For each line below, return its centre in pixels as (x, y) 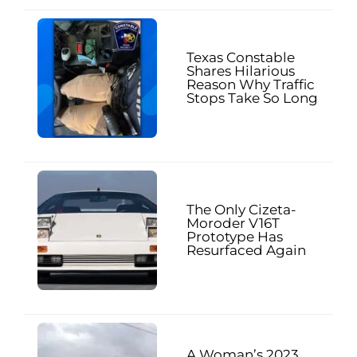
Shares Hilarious (241, 71)
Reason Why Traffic (251, 84)
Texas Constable (241, 57)
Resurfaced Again (246, 250)
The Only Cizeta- (241, 209)
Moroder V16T (233, 223)
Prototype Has (235, 236)
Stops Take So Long (252, 98)
